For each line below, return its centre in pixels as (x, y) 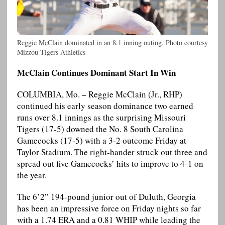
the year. (32, 175)
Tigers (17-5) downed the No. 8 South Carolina (100, 129)
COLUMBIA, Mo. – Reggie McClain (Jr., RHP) (99, 94)
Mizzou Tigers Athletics (51, 52)
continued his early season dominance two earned (105, 106)
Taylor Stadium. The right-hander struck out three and (112, 152)
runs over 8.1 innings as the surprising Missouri (101, 118)
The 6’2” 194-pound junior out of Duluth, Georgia (106, 197)
